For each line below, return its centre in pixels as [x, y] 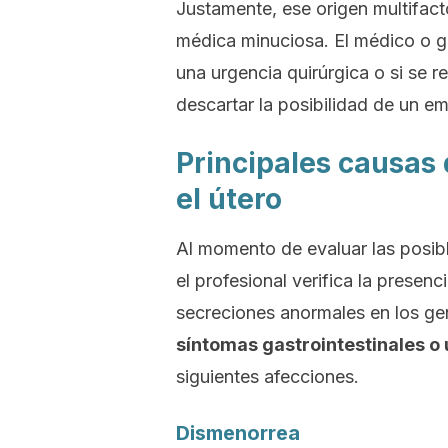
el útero [229, 199]
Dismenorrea [238, 433]
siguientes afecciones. [267, 376]
